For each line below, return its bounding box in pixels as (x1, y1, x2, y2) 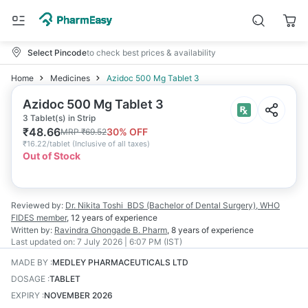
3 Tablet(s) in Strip (23, 113, 96, 123)
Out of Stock (23, 150, 80, 162)
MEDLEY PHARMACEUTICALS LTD (52, 257, 188, 267)
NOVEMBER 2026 (44, 290, 113, 300)
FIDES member (11, 212, 67, 223)
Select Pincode (27, 47, 87, 58)
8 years (171, 225, 199, 235)
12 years (71, 212, 103, 223)
